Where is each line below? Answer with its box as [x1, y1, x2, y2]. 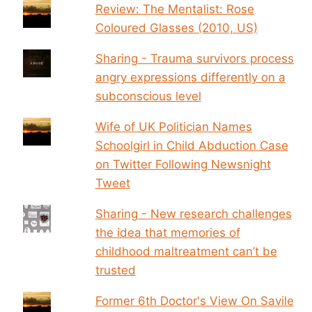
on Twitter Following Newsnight [95, 157, 271, 171]
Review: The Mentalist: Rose [95, 1, 254, 16]
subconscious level [95, 88, 201, 103]
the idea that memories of [95, 225, 240, 240]
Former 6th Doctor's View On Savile [95, 293, 294, 308]
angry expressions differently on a [95, 70, 286, 84]
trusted [95, 263, 136, 277]
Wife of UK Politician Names [95, 119, 252, 134]
